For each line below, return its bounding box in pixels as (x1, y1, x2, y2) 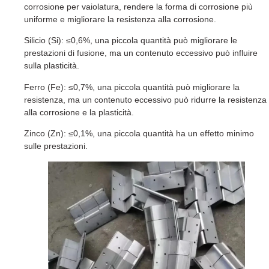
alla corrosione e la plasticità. (24, 107, 134, 117)
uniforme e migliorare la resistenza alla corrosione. (24, 14, 216, 24)
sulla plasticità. (24, 61, 79, 71)
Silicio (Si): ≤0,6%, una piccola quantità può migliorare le (24, 35, 237, 46)
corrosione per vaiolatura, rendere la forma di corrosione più (24, 1, 253, 11)
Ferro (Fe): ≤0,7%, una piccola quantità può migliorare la (24, 82, 240, 92)
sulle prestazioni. (24, 141, 88, 151)
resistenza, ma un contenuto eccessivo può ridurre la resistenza (24, 94, 267, 104)
